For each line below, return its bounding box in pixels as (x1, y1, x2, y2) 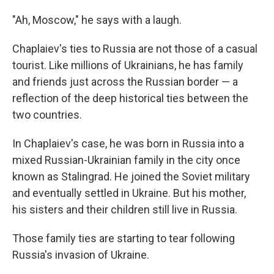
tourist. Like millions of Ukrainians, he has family (12, 58, 243, 72)
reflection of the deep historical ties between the (12, 91, 248, 105)
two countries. (12, 108, 82, 121)
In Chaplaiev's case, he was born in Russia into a (12, 136, 244, 150)
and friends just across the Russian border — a (12, 75, 238, 88)
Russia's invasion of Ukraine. (12, 248, 149, 261)
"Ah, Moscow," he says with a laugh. (12, 13, 182, 26)
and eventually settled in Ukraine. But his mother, (12, 186, 246, 199)
